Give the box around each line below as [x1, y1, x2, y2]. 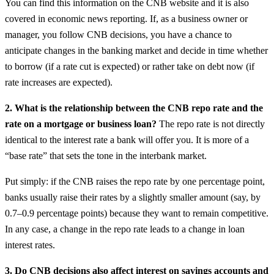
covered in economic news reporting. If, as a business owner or [5, 13, 248, 24]
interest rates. [5, 239, 55, 250]
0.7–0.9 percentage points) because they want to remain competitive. [5, 207, 268, 218]
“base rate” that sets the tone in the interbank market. [5, 150, 207, 161]
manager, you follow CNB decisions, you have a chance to [5, 29, 232, 40]
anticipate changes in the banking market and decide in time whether [5, 45, 268, 56]
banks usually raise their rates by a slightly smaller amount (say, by [5, 191, 261, 202]
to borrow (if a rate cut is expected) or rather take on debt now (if [5, 61, 254, 72]
